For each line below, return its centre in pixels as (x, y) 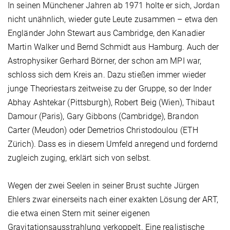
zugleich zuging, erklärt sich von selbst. (80, 158)
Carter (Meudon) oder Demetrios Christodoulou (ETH (103, 130)
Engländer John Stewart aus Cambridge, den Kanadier (107, 33)
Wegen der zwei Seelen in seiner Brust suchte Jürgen (104, 186)
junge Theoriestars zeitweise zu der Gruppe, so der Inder (110, 89)
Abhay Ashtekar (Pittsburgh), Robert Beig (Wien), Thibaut (111, 103)
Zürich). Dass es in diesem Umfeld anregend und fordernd (113, 144)
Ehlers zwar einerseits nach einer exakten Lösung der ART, (113, 200)
